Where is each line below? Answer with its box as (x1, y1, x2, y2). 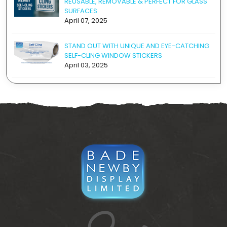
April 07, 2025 (64, 16, 107, 25)
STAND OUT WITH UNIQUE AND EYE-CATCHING (64, 41, 209, 51)
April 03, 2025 (64, 60, 108, 70)
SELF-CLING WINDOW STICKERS (64, 51, 162, 60)
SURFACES (64, 6, 97, 16)
